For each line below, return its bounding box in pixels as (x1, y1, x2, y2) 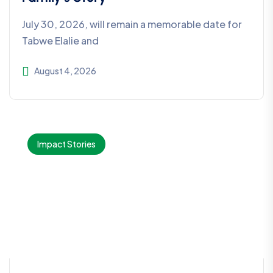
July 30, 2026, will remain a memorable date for (22, 18, 242, 31)
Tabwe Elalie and (22, 34, 99, 48)
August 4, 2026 (34, 65, 96, 77)
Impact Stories (37, 138, 96, 150)
